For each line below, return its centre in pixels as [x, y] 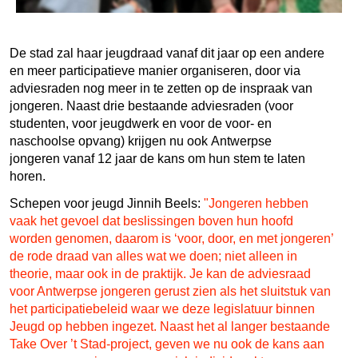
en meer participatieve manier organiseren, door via [155, 70]
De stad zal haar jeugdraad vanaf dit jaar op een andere [167, 53]
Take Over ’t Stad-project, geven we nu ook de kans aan [167, 344]
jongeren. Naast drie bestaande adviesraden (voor [151, 105]
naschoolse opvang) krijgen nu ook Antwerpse [141, 141]
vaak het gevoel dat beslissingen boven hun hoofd [151, 221]
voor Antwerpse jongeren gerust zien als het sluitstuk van [170, 291]
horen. [28, 176]
